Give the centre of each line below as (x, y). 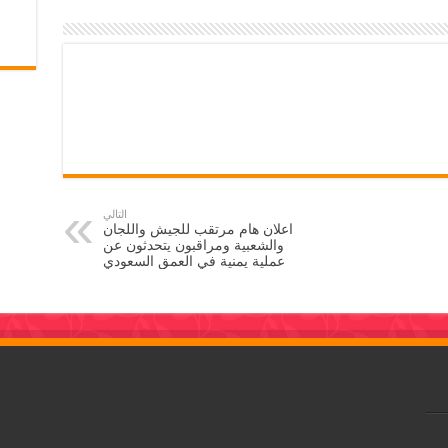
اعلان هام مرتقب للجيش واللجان (197, 228)
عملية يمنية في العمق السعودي (193, 260)
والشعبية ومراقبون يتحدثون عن (193, 244)
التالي (114, 213)
